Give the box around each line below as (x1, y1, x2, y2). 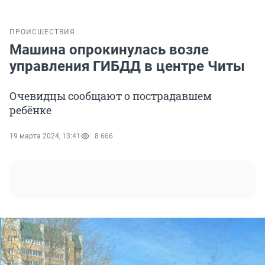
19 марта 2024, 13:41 (9, 132, 80, 141)
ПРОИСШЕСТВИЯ (9, 28, 75, 37)
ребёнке (9, 103, 51, 118)
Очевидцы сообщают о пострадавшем (9, 89, 212, 104)
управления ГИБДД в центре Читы (9, 58, 245, 75)
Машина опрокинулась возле (9, 41, 209, 59)
